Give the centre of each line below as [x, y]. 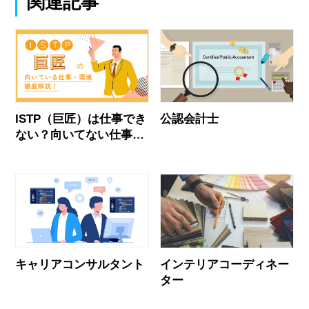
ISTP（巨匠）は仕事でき [81, 119]
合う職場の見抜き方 [68, 151]
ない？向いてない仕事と [80, 135]
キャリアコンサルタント [80, 264]
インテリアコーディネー [225, 264]
